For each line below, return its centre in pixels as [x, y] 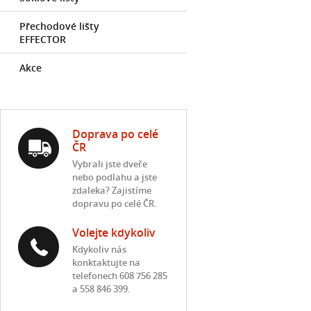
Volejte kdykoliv [114, 233]
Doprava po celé [115, 134]
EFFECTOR [43, 39]
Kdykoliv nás [99, 249]
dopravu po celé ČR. [115, 203]
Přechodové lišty [59, 26]
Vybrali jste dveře [110, 164]
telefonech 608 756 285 [120, 276]
